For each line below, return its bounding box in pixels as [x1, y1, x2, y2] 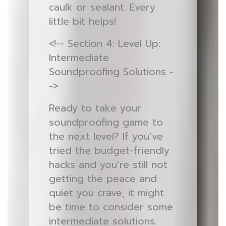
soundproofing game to [48, 115, 163, 130]
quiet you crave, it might [48, 186, 164, 200]
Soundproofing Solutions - [48, 65, 174, 79]
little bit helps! [48, 14, 116, 29]
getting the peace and [48, 172, 157, 186]
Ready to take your [48, 101, 141, 116]
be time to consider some [48, 200, 173, 214]
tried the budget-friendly [48, 143, 169, 158]
